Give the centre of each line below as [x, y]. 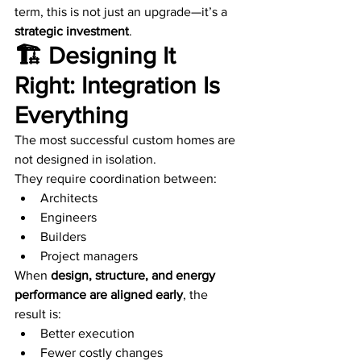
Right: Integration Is [120, 86]
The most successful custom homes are [127, 140]
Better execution [87, 334]
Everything [71, 116]
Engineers [68, 218]
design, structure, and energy [135, 276]
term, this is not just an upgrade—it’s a [122, 12]
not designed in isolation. [85, 160]
